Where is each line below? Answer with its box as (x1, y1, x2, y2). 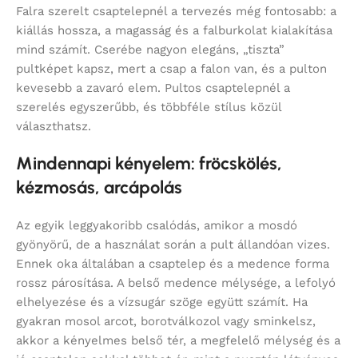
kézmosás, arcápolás (16, 176, 182, 198)
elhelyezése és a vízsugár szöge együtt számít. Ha (16, 294, 308, 309)
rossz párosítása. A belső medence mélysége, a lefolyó (16, 275, 336, 290)
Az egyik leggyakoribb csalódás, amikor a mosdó (16, 217, 297, 233)
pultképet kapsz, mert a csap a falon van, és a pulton (16, 61, 327, 76)
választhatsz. (16, 118, 91, 133)
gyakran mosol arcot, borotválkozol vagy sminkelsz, (16, 313, 316, 328)
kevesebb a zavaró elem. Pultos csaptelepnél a (16, 80, 290, 95)
